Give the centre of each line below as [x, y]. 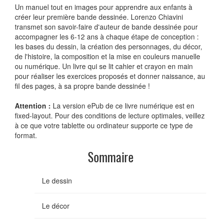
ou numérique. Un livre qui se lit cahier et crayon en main [104, 66]
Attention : [34, 106]
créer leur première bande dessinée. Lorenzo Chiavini [99, 17]
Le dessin [57, 181]
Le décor [56, 206]
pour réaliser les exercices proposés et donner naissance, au [110, 76]
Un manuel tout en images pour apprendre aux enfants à [104, 7]
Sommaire [110, 157]
